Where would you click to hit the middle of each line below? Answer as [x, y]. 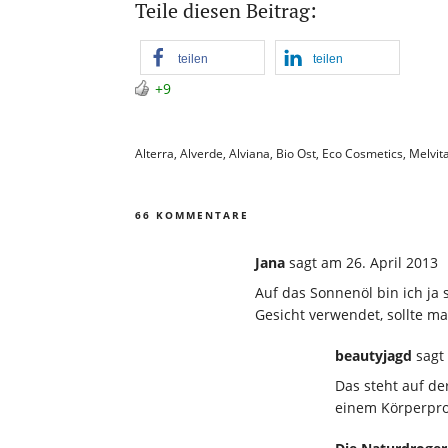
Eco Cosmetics [362, 153]
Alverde [201, 153]
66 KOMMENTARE [192, 214]
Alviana [249, 153]
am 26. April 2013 [379, 262]
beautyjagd [375, 355]
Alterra [154, 153]
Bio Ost [296, 153]
